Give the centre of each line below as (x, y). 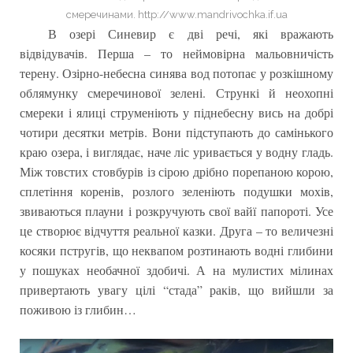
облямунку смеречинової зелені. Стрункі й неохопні (176, 92)
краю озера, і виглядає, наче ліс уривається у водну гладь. (176, 151)
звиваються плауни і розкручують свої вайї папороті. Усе (176, 210)
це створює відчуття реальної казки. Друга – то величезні (176, 230)
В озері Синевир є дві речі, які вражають (191, 33)
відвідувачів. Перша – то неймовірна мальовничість (176, 53)
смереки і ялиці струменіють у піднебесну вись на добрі (176, 112)
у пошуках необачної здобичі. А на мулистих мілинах (176, 269)
